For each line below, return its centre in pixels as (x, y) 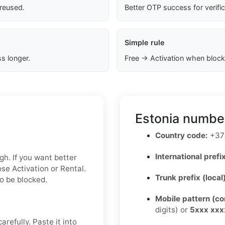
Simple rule (144, 43)
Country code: (182, 136)
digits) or (173, 210)
